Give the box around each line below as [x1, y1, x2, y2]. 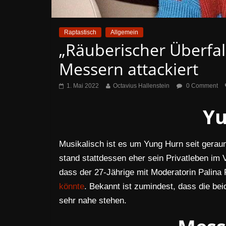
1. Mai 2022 [67, 82, 99, 89]
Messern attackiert [59, 58, 198, 80]
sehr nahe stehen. [59, 196, 127, 205]
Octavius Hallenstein [113, 82, 169, 89]
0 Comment [185, 82, 218, 89]
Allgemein [110, 29, 138, 36]
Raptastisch [64, 29, 96, 36]
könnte [59, 182, 84, 191]
